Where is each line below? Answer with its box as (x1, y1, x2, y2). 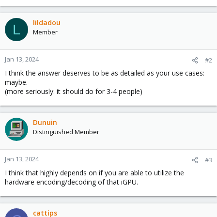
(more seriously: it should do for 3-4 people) (5, 87, 142, 96)
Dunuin (33, 118, 57, 127)
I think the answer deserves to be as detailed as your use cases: (5, 68, 204, 77)
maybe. (5, 77, 28, 87)
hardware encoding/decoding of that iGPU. (5, 177, 138, 186)
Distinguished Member (33, 127, 99, 136)
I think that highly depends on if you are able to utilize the (5, 168, 184, 177)
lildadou (33, 18, 61, 27)
